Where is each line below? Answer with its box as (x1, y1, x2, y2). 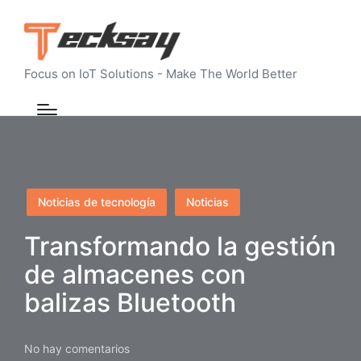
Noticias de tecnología (38, 194, 156, 209)
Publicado (23, 189, 76, 204)
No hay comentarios (24, 341, 130, 355)
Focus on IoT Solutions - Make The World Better (24, 65, 297, 81)
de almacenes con (24, 258, 246, 290)
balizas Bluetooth (24, 286, 236, 318)
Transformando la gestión (24, 230, 336, 262)
